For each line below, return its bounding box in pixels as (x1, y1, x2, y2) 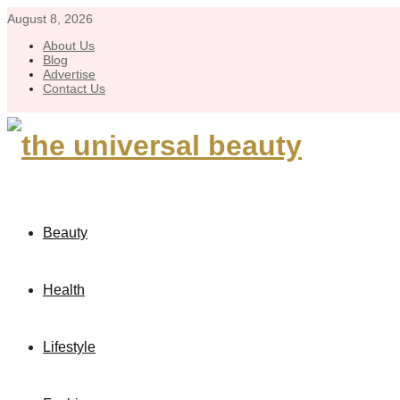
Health (43, 282, 85, 297)
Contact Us (43, 81, 105, 96)
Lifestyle (43, 339, 96, 354)
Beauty (43, 225, 87, 240)
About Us (43, 38, 95, 53)
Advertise (43, 67, 96, 81)
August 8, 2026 (7, 12, 93, 26)
